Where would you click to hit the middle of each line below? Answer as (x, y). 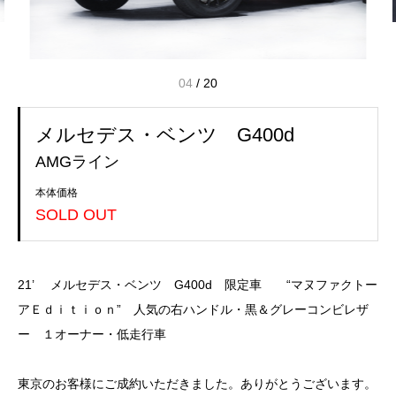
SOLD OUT (76, 214)
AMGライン (77, 161)
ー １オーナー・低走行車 (92, 334)
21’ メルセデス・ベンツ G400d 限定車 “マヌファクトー (198, 284)
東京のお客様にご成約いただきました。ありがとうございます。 (197, 383)
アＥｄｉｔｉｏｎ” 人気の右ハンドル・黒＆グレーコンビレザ (193, 309)
